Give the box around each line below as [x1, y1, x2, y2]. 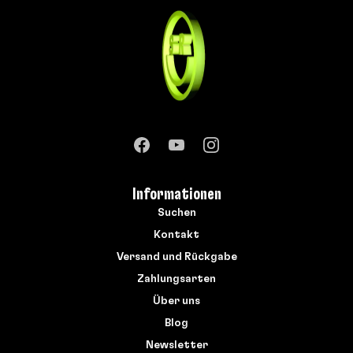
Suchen [157, 207, 196, 219]
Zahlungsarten [137, 273, 216, 285]
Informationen [132, 186, 221, 203]
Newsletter [145, 340, 208, 351]
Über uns [153, 295, 200, 307]
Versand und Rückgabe [116, 251, 237, 263]
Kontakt [154, 229, 199, 241]
